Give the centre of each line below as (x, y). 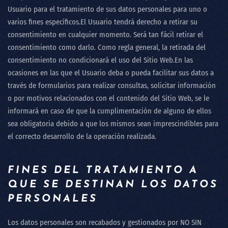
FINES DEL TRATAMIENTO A (103, 170)
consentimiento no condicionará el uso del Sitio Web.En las (100, 60)
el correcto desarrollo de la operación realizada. (83, 136)
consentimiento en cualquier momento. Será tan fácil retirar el (105, 35)
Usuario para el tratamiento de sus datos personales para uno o (107, 9)
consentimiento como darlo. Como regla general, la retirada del (107, 47)
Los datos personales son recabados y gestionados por (94, 222)
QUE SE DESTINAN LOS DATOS (113, 185)
